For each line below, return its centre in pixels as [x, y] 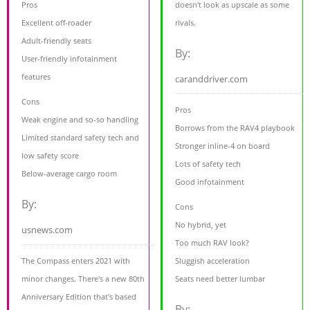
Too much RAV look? [212, 243]
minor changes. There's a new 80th [83, 279]
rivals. [186, 23]
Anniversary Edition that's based [79, 297]
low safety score [50, 156]
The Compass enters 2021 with [76, 261]
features [36, 77]
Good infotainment [210, 182]
